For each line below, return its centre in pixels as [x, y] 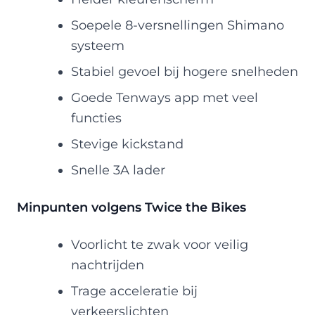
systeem [97, 45]
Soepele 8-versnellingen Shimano [177, 25]
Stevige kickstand [127, 143]
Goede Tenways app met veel [164, 97]
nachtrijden [107, 264]
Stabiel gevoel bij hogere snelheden [184, 71]
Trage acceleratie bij [134, 290]
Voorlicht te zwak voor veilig [159, 244]
